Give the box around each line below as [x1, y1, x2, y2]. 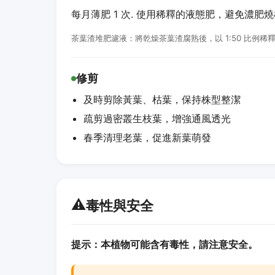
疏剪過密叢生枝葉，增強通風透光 [83, 112, 231, 125]
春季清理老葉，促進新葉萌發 [83, 131, 211, 144]
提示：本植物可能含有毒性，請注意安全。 [71, 238, 258, 250]
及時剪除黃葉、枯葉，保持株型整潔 [83, 93, 241, 106]
